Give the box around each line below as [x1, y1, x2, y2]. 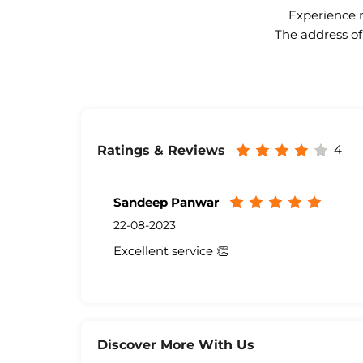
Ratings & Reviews [96, 142, 225, 158]
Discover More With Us [96, 337, 254, 353]
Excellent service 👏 [113, 243, 228, 259]
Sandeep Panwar [113, 194, 219, 211]
